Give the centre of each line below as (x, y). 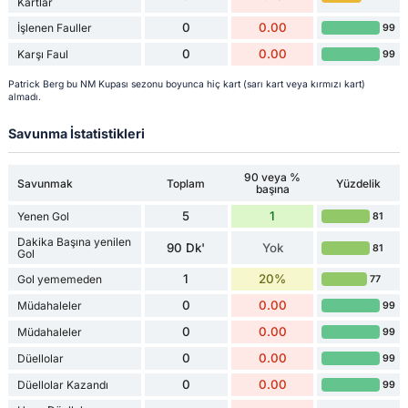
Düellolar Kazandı (62, 385)
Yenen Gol (43, 217)
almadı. (24, 97)
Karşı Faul (42, 54)
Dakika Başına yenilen (74, 242)
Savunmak (45, 183)
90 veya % (273, 178)
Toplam (186, 183)
